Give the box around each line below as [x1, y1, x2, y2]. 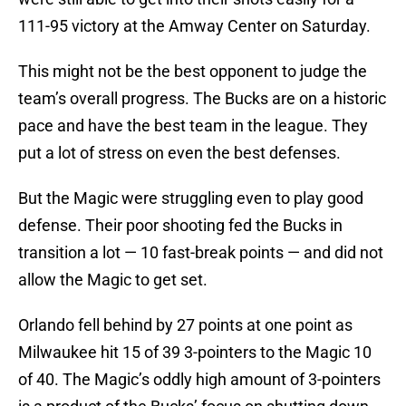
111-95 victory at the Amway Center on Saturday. [18, 16, 371, 36]
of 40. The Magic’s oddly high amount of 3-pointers [18, 370, 381, 390]
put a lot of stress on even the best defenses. [18, 143, 341, 163]
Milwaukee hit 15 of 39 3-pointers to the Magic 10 [18, 343, 372, 362]
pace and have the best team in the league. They [18, 116, 368, 136]
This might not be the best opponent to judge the [18, 62, 367, 82]
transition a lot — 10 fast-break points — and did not [18, 243, 383, 263]
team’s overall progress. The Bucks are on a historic [18, 89, 386, 109]
